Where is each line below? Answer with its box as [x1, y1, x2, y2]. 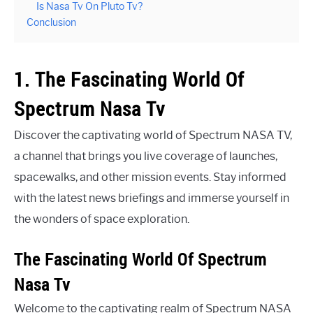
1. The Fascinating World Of [14, 66, 245, 93]
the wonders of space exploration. [14, 212, 189, 226]
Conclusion [27, 16, 76, 29]
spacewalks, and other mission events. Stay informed [14, 170, 286, 184]
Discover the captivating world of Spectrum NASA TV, [14, 129, 292, 143]
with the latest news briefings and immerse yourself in [14, 191, 289, 205]
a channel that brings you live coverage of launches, [14, 150, 277, 163]
